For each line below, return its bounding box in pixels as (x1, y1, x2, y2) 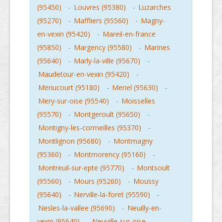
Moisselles (121, 96, 155, 106)
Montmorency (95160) (74, 150, 146, 159)
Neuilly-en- (127, 203, 162, 213)
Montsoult (137, 163, 170, 172)
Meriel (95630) (112, 83, 158, 92)
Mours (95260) (74, 176, 121, 186)
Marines (144, 43, 170, 52)
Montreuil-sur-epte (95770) (38, 163, 124, 172)
